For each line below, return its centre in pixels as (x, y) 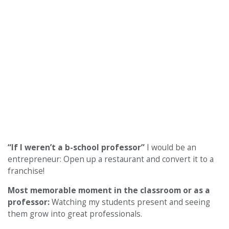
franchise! (26, 171)
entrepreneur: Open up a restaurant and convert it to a (111, 159)
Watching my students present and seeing (131, 202)
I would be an (171, 147)
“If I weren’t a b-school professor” (77, 147)
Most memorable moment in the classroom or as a (109, 190)
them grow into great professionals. (75, 214)
